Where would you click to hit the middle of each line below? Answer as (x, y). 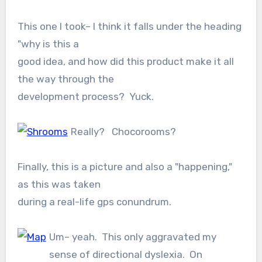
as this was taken (59, 185)
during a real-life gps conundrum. (94, 202)
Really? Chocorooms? (123, 132)
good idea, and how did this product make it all (125, 62)
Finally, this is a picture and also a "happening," (125, 167)
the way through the (65, 79)
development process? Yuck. (85, 97)
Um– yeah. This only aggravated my (132, 237)
